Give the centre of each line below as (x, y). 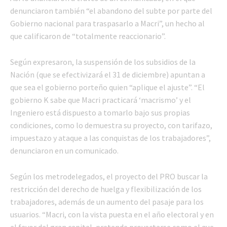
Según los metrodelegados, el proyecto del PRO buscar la (109, 176)
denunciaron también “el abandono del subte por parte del (111, 10)
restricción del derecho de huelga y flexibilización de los (106, 189)
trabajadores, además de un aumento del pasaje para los (107, 201)
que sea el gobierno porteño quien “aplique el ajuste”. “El (107, 87)
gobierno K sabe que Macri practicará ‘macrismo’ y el (101, 100)
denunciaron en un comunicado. (64, 150)
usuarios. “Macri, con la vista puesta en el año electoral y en (112, 214)
